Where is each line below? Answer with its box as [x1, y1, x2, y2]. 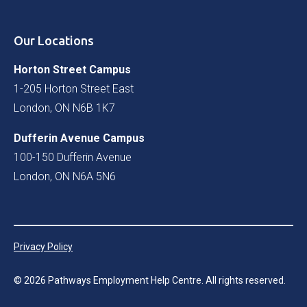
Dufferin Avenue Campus [14, 131, 145, 145]
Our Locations [14, 33, 94, 47]
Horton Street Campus [14, 62, 131, 76]
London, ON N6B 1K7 [14, 101, 115, 114]
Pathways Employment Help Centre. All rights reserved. [46, 274, 286, 286]
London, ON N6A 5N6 [14, 169, 116, 183]
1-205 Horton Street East [14, 82, 134, 95]
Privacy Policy [14, 241, 73, 252]
